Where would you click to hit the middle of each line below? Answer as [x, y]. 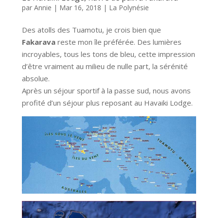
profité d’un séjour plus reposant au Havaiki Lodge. [107, 102]
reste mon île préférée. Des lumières [118, 42]
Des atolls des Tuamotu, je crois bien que [91, 29]
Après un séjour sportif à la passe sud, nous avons [106, 90]
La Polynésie [129, 7]
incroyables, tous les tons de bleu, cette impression [108, 54]
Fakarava [38, 42]
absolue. [36, 78]
